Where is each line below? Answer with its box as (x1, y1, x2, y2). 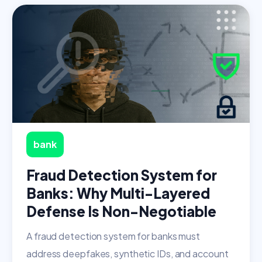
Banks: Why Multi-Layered (26, 184, 210, 202)
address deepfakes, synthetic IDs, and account (26, 247, 229, 260)
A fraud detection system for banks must (26, 230, 201, 243)
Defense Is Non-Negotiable (26, 202, 216, 220)
